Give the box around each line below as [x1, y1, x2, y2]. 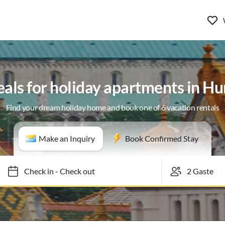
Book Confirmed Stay [125, 134, 198, 143]
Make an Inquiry [39, 134, 95, 143]
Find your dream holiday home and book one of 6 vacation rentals [6, 102, 219, 112]
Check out [55, 166, 90, 176]
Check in [19, 166, 49, 176]
